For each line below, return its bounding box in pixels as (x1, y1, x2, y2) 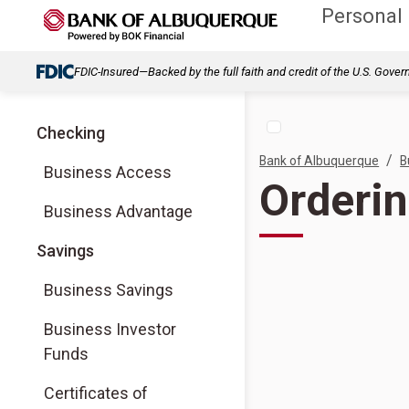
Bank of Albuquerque (259, 153, 380, 168)
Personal (321, 5, 403, 27)
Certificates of (44, 383, 148, 403)
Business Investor (44, 320, 176, 339)
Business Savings (44, 280, 173, 299)
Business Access (44, 163, 172, 182)
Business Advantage (44, 202, 193, 221)
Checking (37, 123, 105, 142)
